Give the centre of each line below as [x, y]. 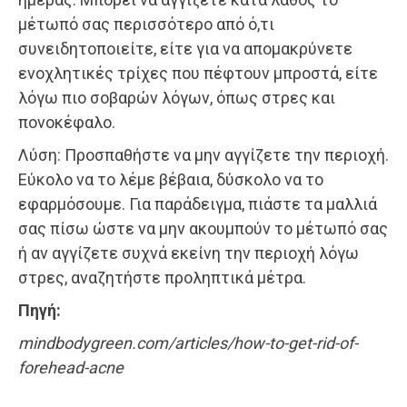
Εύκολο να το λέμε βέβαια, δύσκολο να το [171, 180]
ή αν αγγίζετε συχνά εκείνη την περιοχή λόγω [189, 253]
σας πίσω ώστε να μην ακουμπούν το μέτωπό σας [203, 229]
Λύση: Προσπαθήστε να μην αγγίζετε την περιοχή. [203, 155]
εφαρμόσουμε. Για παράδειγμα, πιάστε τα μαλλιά [198, 204]
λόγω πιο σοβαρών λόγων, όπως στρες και [177, 98]
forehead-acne [71, 368]
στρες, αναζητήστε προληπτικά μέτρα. [162, 278]
